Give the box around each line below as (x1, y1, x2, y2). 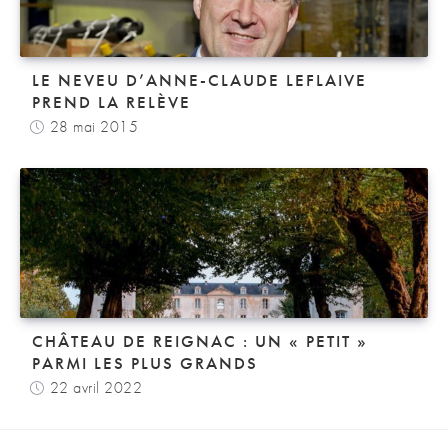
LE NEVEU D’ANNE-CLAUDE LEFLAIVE (32, 69, 367, 91)
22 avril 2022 (49, 377, 142, 398)
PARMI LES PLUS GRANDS (32, 352, 258, 374)
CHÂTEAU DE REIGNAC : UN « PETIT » (32, 330, 368, 352)
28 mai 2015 (49, 116, 138, 137)
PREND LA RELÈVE (32, 91, 191, 113)
